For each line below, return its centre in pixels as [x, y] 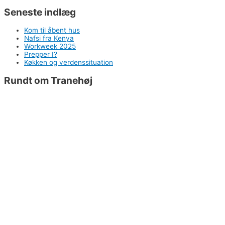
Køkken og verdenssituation [69, 62]
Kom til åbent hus [52, 30]
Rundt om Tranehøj [48, 80]
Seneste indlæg [40, 12]
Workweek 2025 [50, 46]
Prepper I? [41, 54]
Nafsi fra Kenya [49, 38]
